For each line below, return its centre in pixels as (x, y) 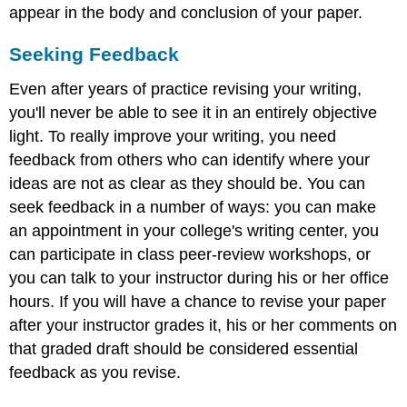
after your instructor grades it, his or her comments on (203, 325)
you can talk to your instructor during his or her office (199, 278)
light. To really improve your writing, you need (173, 136)
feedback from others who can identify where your (190, 159)
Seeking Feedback (94, 54)
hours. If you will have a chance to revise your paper (198, 301)
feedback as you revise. (95, 372)
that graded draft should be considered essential (184, 348)
